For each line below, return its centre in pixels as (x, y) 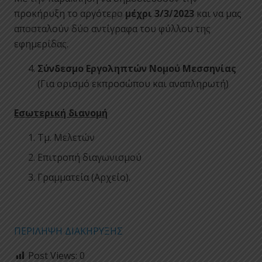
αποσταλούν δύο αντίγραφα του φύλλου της (112, 28)
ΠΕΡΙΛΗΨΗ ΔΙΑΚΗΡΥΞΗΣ (68, 231)
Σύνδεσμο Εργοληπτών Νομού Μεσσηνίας (137, 68)
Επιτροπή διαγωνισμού (89, 157)
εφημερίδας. (41, 44)
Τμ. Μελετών (66, 137)
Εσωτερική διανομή (61, 113)
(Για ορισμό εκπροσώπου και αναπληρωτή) (133, 83)
